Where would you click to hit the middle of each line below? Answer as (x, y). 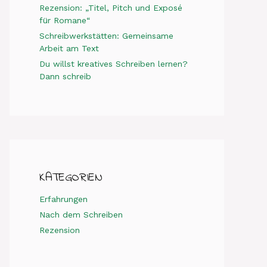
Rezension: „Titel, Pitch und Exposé (111, 8)
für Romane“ (65, 20)
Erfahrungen (63, 199)
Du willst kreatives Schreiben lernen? (114, 64)
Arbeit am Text (69, 48)
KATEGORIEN (71, 178)
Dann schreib (65, 76)
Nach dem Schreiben (81, 215)
